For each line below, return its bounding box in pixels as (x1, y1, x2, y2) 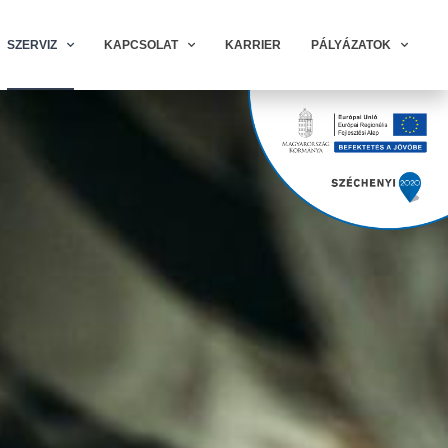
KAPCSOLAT (103, 38, 178, 52)
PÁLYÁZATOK (310, 38, 391, 52)
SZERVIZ (6, 38, 57, 52)
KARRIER (224, 38, 281, 52)
